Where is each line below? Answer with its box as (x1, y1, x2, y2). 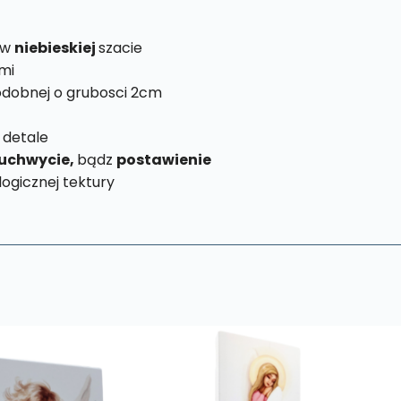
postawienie (115, 149, 211, 170)
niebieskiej (13, 37, 98, 58)
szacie (98, 37, 142, 58)
